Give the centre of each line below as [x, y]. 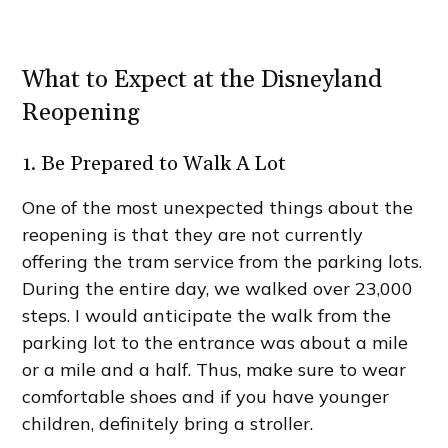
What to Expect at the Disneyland [202, 80]
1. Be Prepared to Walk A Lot [154, 164]
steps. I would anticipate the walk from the [207, 316]
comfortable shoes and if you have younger [206, 397]
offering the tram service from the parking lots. [222, 262]
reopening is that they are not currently [193, 235]
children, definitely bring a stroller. [168, 424]
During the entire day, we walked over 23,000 [218, 289]
